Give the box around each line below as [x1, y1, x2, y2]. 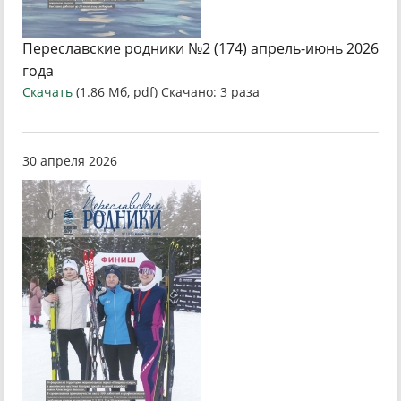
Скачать [22, 83, 73, 100]
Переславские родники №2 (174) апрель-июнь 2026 [22, 38, 379, 58]
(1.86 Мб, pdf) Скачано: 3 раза [76, 83, 260, 100]
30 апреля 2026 [22, 152, 117, 169]
